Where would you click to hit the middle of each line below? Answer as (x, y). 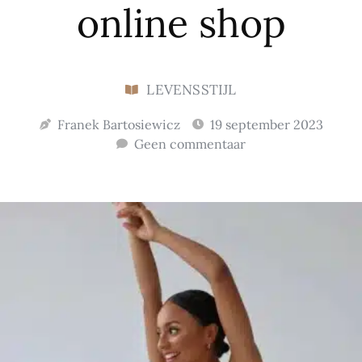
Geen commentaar (190, 144)
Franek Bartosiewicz (118, 125)
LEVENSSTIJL (192, 90)
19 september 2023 (266, 125)
